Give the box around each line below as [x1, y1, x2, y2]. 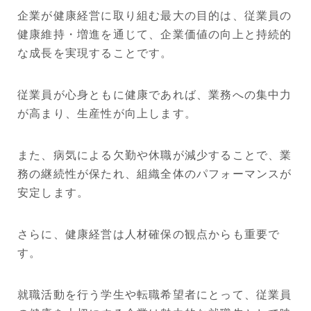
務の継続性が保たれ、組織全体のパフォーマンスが [17, 167, 292, 180]
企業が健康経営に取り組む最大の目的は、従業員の [17, 9, 292, 22]
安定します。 [17, 186, 90, 199]
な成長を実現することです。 [17, 47, 173, 59]
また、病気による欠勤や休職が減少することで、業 [17, 149, 292, 161]
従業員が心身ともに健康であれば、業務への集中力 [17, 88, 292, 101]
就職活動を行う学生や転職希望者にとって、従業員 [17, 288, 292, 301]
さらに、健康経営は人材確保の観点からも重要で [17, 228, 280, 240]
